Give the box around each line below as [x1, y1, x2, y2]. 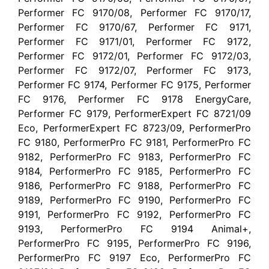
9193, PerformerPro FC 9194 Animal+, [18, 222, 251, 235]
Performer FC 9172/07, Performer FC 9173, [18, 64, 251, 76]
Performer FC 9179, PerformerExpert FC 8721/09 [18, 107, 251, 119]
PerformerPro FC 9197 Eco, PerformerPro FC [18, 251, 251, 264]
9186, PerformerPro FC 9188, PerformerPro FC [18, 179, 251, 192]
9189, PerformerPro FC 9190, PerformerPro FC [18, 193, 251, 206]
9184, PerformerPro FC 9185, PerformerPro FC [18, 165, 251, 177]
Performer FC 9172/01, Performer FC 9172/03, [18, 49, 251, 62]
